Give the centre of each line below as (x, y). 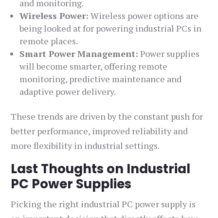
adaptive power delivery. (68, 92)
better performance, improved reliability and (100, 131)
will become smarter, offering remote (94, 66)
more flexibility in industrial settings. (85, 146)
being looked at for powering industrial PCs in (111, 28)
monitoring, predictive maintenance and (101, 79)
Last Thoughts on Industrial (101, 169)
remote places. (49, 41)
